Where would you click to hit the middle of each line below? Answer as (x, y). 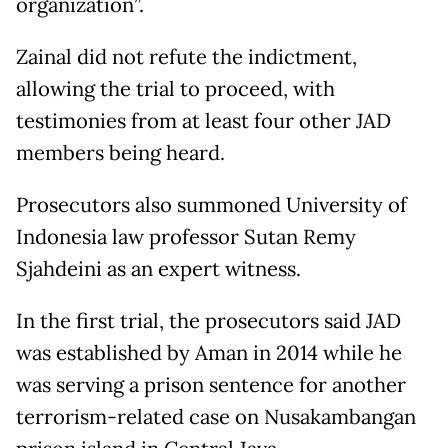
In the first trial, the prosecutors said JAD (208, 320)
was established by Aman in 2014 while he (209, 352)
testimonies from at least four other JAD (203, 120)
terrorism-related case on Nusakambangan (216, 416)
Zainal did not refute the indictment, (186, 56)
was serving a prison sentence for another (211, 384)
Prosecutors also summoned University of (211, 204)
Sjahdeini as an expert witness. (158, 268)
